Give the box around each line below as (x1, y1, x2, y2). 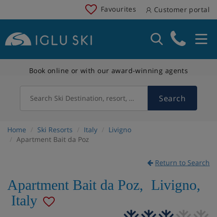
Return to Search (155, 157, 210, 167)
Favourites (101, 4, 137, 14)
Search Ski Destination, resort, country (30, 93, 154, 103)
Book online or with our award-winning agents (29, 65, 188, 75)
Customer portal (152, 5, 210, 14)
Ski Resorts (37, 124, 73, 134)
